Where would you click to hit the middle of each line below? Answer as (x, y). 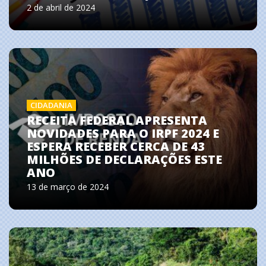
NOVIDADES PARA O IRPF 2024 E (123, 133)
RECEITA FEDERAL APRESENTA (117, 120)
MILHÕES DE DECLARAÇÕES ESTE (124, 159)
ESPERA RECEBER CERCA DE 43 (116, 146)
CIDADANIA (51, 105)
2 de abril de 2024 (61, 8)
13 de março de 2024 (68, 186)
